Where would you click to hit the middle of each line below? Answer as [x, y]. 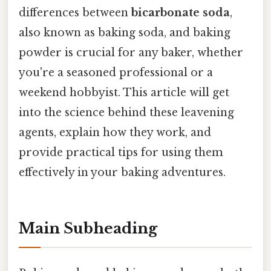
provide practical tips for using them [121, 153]
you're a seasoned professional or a [116, 73]
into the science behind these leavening [126, 113]
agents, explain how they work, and [115, 133]
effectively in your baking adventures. [122, 173]
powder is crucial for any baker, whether [131, 53]
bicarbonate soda [181, 13]
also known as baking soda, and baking [125, 33]
